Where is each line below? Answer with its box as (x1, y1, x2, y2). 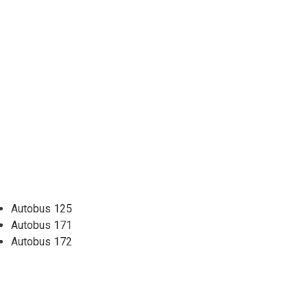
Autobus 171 (11, 219, 72, 232)
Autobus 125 (11, 202, 72, 216)
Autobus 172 (11, 235, 72, 249)
